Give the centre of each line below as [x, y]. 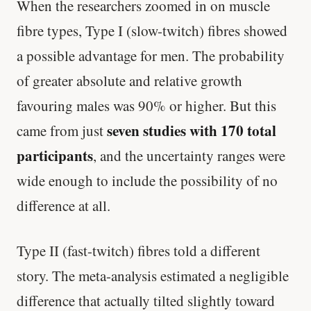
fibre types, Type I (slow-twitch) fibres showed [152, 30]
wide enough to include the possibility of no [147, 180]
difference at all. [64, 205]
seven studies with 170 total [192, 130]
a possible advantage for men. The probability [151, 55]
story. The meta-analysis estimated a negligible [153, 276]
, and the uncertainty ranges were [189, 155]
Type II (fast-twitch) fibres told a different [138, 251]
